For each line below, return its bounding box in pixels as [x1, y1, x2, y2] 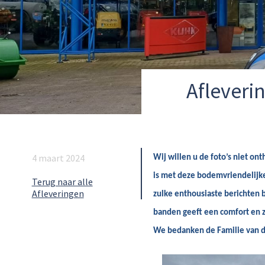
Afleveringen [31, 188, 84, 199]
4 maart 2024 [31, 152, 85, 164]
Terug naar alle [31, 176, 93, 188]
